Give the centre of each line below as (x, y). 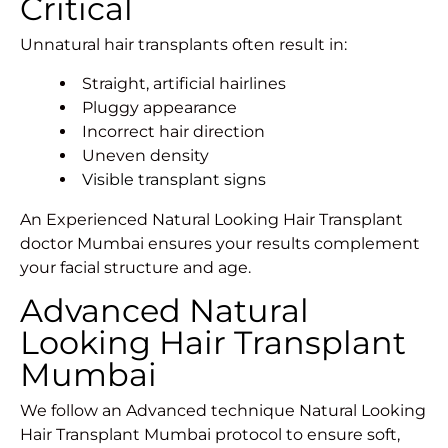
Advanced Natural (164, 311)
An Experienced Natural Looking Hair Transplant (211, 220)
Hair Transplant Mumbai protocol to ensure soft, (210, 435)
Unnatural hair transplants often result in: (183, 45)
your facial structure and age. (135, 268)
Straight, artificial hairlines (184, 84)
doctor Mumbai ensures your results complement (220, 244)
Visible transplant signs (174, 180)
